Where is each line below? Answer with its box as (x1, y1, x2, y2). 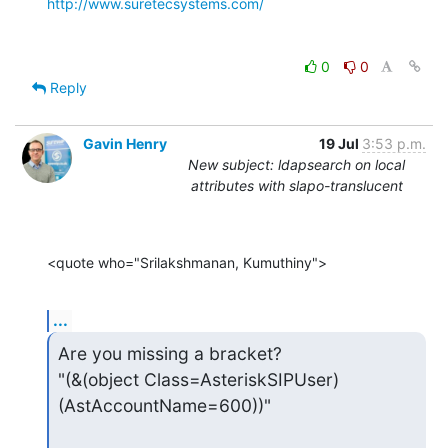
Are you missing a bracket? (57, 343, 282, 364)
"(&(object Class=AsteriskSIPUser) (57, 369, 339, 390)
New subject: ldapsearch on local (188, 156, 405, 174)
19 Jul (319, 135, 362, 153)
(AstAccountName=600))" (57, 395, 271, 416)
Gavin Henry (83, 135, 167, 153)
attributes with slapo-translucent (190, 177, 403, 195)
